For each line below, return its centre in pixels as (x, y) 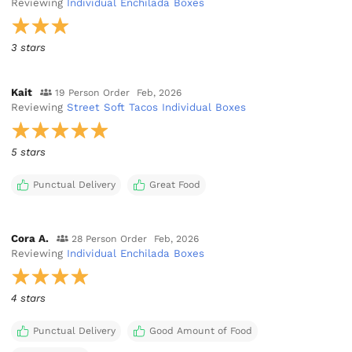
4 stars (29, 299)
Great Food (174, 184)
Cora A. (30, 239)
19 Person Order (92, 93)
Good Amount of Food (200, 331)
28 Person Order (109, 239)
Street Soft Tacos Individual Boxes (157, 108)
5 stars (29, 152)
